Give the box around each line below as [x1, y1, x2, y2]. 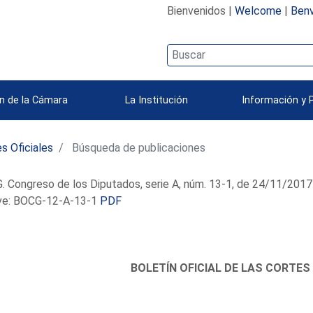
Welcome [234, 3, 282, 17]
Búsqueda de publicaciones [69, 140, 206, 154]
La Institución [125, 94, 188, 106]
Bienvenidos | [166, 3, 235, 17]
